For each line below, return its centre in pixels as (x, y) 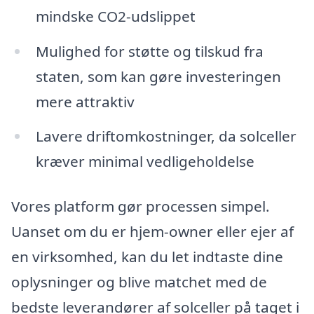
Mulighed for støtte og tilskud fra (149, 51)
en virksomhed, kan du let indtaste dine (147, 257)
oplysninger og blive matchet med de (139, 282)
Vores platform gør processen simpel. (141, 206)
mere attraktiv (85, 101)
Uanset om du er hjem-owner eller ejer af (152, 232)
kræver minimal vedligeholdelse (145, 162)
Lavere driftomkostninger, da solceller (166, 136)
